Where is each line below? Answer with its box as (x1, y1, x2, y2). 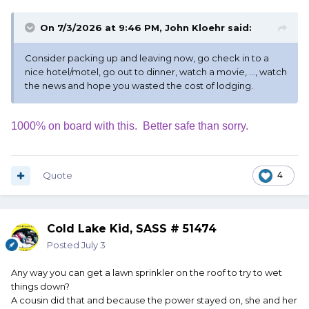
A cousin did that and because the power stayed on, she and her (11, 295, 297, 306)
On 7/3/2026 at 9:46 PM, (40, 22, 165, 34)
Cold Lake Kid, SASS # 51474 (47, 222, 217, 236)
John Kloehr (165, 22, 225, 34)
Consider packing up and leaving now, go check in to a (25, 52, 269, 64)
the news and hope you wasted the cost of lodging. (25, 80, 253, 92)
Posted (47, 239, 81, 251)
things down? (11, 281, 70, 292)
